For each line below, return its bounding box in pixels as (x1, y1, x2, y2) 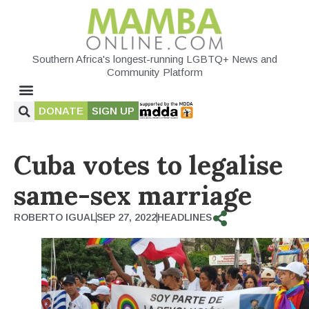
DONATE (39, 104, 83, 117)
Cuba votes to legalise (14, 148, 283, 181)
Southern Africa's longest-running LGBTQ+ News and (32, 52, 277, 65)
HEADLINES (157, 211, 212, 223)
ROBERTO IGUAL (14, 211, 96, 223)
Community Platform (106, 66, 203, 78)
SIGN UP (92, 104, 134, 117)
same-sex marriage (14, 178, 252, 212)
